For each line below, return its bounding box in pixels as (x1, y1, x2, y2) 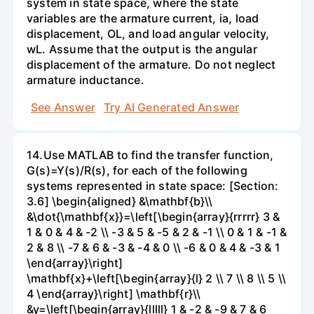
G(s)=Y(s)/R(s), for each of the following (27, 163, 247, 177)
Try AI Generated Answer (103, 100, 240, 114)
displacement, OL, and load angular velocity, (27, 26, 270, 41)
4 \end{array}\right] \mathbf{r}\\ (27, 286, 201, 301)
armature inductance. (27, 72, 144, 87)
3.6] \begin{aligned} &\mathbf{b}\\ (27, 193, 213, 208)
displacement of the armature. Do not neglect (27, 57, 276, 71)
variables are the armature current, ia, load (27, 11, 259, 25)
